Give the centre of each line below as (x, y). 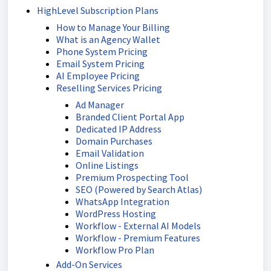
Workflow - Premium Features (138, 238)
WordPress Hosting (116, 214)
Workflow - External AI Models (138, 226)
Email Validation (110, 153)
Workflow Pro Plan (115, 250)
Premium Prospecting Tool (132, 177)
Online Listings (107, 165)
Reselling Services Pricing (109, 88)
